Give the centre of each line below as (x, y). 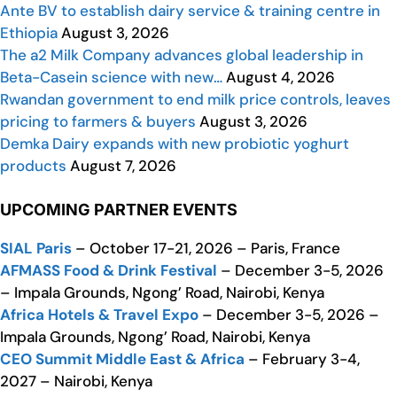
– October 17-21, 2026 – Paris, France (206, 249)
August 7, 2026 (121, 166)
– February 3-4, (302, 359)
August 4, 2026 (279, 78)
